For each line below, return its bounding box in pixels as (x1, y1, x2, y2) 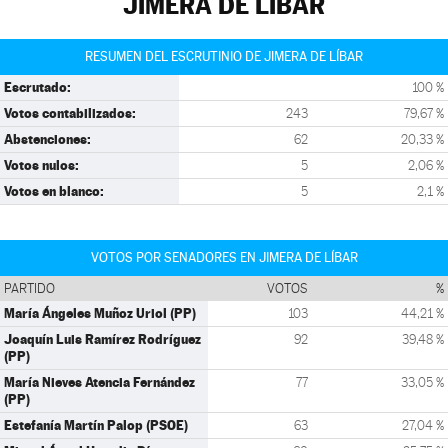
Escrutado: (4, 79, 71, 95)
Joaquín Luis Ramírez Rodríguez (4, 331, 201, 347)
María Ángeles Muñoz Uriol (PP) (4, 305, 196, 321)
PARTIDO (4, 281, 55, 296)
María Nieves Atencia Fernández (4, 374, 195, 390)
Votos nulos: (4, 157, 79, 173)
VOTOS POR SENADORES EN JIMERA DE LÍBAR (90, 250, 358, 265)
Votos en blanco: (4, 183, 104, 199)
